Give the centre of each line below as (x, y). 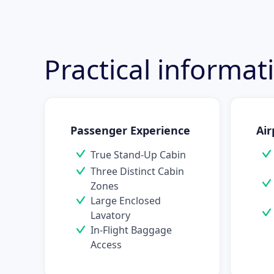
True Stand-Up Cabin (138, 155)
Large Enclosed (126, 201)
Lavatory (110, 216)
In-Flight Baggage (131, 230)
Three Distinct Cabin (137, 172)
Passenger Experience (130, 130)
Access (106, 245)
